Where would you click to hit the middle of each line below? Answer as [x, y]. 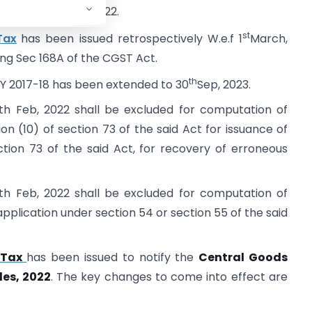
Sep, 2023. [224, 85]
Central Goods [243, 258]
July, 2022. [92, 12]
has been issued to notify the [113, 258]
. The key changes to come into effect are [169, 277]
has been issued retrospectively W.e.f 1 [132, 39]
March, [269, 39]
